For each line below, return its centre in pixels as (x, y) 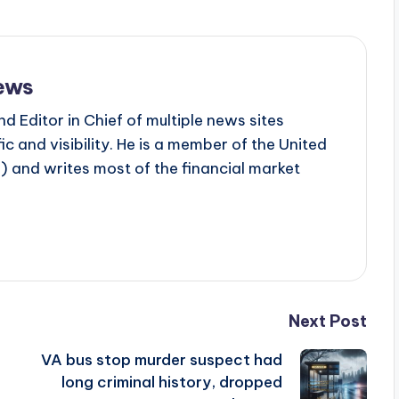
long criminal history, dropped (171, 382)
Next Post (327, 321)
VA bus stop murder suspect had (161, 359)
